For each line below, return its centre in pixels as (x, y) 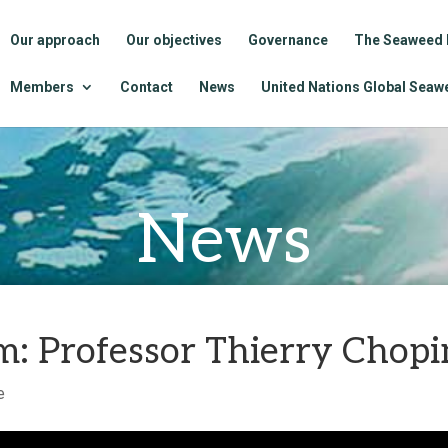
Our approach (55, 40)
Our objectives (174, 40)
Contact (146, 87)
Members (42, 87)
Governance (288, 40)
